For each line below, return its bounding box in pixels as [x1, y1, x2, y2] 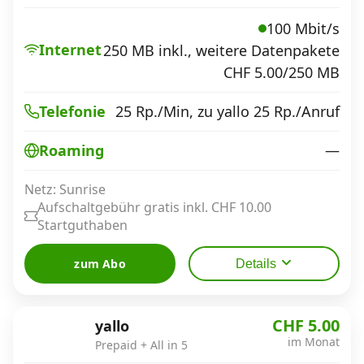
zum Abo [74, 255, 126, 271]
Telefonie [39, 102, 106, 121]
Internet [39, 40, 102, 60]
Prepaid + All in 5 [95, 336, 188, 353]
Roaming [39, 141, 104, 160]
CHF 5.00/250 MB [223, 62, 340, 82]
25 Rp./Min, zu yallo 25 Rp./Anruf [115, 101, 340, 121]
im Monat [288, 333, 340, 349]
